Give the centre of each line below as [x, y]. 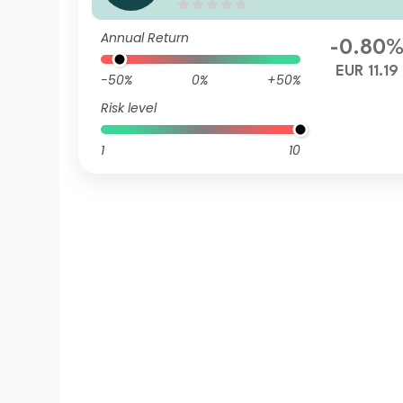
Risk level [129, 108]
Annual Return [145, 38]
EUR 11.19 [367, 72]
